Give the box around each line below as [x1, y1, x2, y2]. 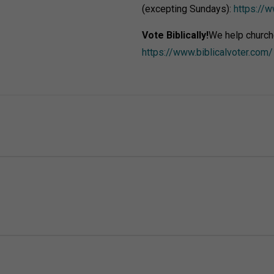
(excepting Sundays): [141, 2, 234, 15]
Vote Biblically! [141, 29, 209, 41]
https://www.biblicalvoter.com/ [141, 46, 273, 58]
